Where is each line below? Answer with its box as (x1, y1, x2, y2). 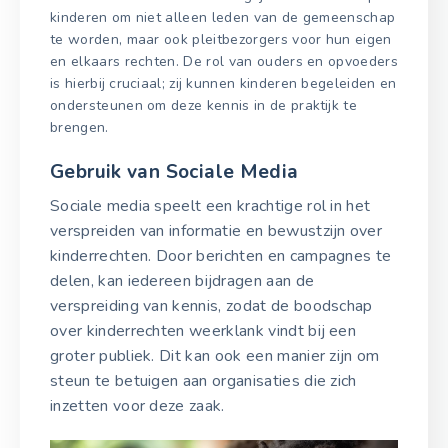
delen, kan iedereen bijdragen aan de (50, 269, 315, 292)
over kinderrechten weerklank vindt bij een (50, 319, 357, 342)
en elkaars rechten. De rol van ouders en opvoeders (50, 52, 399, 72)
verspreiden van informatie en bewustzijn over (50, 219, 383, 242)
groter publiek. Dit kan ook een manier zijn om (50, 344, 380, 367)
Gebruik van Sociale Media (50, 159, 299, 186)
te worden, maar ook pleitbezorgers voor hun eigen (50, 30, 392, 50)
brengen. (50, 118, 109, 138)
